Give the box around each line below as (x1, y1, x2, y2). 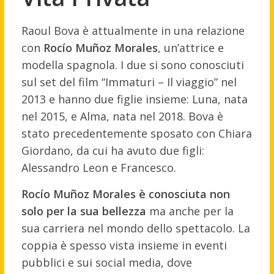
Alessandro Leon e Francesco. (21, 160, 176, 175)
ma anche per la (146, 203, 234, 218)
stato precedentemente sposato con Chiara (21, 125, 252, 141)
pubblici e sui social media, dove (21, 254, 192, 270)
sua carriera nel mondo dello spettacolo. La (21, 220, 250, 235)
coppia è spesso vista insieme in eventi (21, 237, 227, 253)
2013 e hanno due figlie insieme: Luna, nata (21, 91, 248, 106)
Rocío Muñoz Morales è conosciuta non (21, 186, 230, 201)
